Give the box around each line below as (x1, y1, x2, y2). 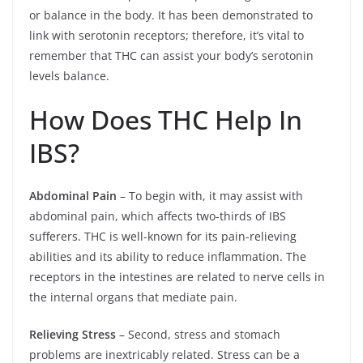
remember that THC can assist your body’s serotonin (29, 48, 314, 63)
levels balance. (29, 68, 109, 83)
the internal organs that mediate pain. (29, 289, 241, 305)
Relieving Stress (29, 327, 116, 342)
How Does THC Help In (29, 102, 302, 137)
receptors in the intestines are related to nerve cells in (29, 269, 325, 284)
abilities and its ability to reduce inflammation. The (29, 249, 306, 264)
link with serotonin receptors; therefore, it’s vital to (29, 28, 304, 43)
